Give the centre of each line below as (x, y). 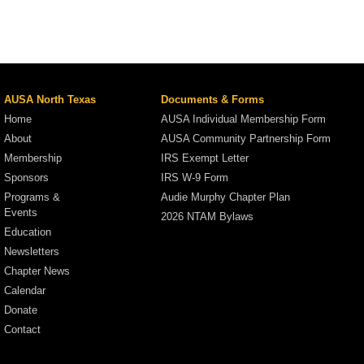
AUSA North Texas (50, 99)
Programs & (32, 197)
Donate (21, 310)
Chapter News (37, 271)
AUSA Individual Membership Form (244, 119)
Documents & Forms (213, 99)
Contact (22, 329)
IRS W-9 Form (195, 177)
